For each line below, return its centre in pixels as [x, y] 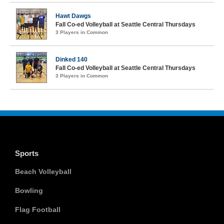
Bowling [29, 190]
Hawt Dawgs [73, 16]
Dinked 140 [71, 59]
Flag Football [38, 209]
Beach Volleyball [43, 171]
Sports [27, 153]
